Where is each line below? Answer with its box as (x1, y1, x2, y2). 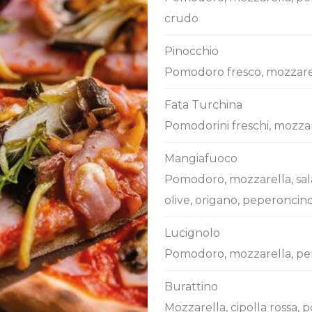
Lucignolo (164, 226, 220, 240)
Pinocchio (164, 45, 219, 58)
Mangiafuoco (164, 152, 237, 165)
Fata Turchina (164, 98, 242, 111)
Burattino (164, 280, 218, 293)
